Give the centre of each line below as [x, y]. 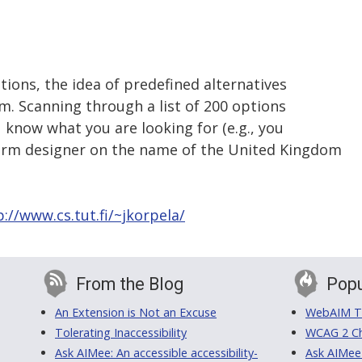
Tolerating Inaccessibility [121, 333]
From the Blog [130, 284]
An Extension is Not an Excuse [136, 313]
